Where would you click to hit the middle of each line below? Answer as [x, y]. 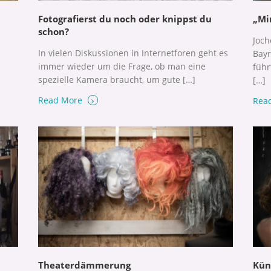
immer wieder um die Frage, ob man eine [122, 67]
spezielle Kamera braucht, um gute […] [116, 80]
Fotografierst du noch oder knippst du [125, 19]
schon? [53, 32]
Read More [61, 100]
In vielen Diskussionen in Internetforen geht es [133, 53]
